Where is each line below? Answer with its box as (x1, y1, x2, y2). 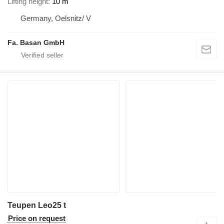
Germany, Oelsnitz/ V (20, 13, 91, 22)
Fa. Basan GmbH (7, 38, 64, 46)
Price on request (8, 213, 65, 222)
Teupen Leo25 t (7, 200, 66, 209)
